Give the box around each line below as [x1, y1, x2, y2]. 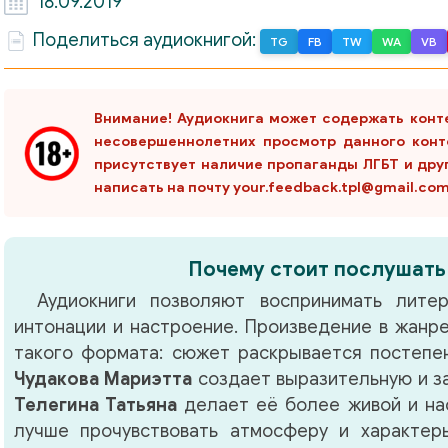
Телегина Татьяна [14, 394, 178, 417]
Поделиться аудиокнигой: [33, 29, 260, 52]
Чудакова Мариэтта [14, 368, 193, 391]
